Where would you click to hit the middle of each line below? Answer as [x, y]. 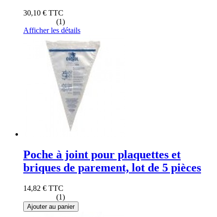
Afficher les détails [52, 30]
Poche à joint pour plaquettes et [102, 154]
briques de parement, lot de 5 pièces [112, 167]
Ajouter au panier [51, 206]
